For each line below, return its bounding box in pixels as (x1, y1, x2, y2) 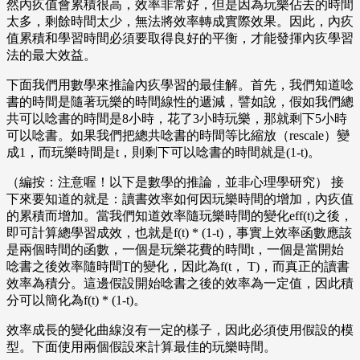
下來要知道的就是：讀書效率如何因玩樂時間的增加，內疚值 (6, 192, 354, 207)
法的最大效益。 (6, 48, 96, 63)
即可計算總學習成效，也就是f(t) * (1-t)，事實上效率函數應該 (6, 226, 352, 240)
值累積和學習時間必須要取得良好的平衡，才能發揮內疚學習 (6, 31, 354, 46)
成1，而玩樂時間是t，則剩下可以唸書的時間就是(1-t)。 (6, 145, 321, 160)
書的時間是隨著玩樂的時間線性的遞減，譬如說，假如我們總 (6, 95, 354, 109)
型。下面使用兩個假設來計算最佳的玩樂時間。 (6, 340, 276, 354)
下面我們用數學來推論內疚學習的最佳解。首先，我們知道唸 (6, 78, 354, 92)
